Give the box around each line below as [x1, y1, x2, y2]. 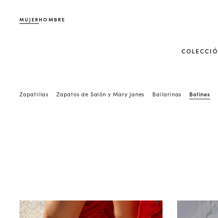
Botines [189, 90, 210, 98]
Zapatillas [19, 90, 49, 98]
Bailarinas [152, 90, 182, 98]
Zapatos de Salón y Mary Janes [56, 90, 145, 98]
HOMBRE [39, 16, 65, 23]
